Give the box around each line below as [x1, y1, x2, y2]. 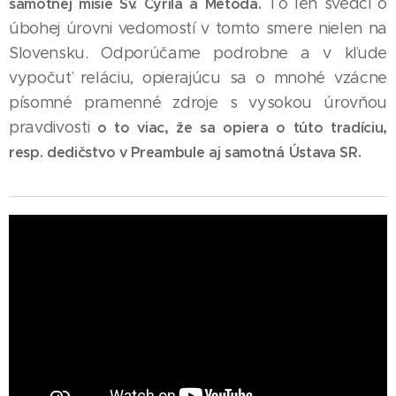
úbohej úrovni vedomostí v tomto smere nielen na [9, 19, 387, 39]
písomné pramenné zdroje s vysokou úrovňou [9, 93, 387, 113]
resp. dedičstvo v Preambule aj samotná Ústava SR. [9, 143, 362, 163]
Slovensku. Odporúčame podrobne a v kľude [9, 43, 387, 64]
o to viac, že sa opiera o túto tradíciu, [89, 118, 387, 138]
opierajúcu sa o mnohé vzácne [142, 68, 387, 88]
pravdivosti [9, 118, 90, 138]
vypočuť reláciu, [9, 68, 134, 88]
